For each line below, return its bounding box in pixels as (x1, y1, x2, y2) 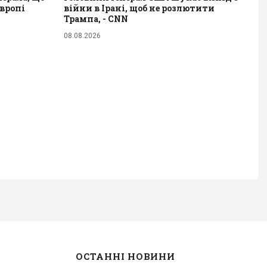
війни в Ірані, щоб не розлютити (64, 2, 215, 14)
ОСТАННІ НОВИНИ (76, 250, 175, 262)
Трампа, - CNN (64, 13, 128, 24)
